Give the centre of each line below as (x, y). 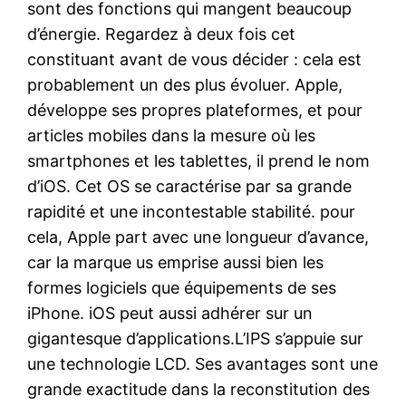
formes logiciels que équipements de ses (182, 287)
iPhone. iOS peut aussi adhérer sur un (170, 313)
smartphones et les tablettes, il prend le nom (199, 160)
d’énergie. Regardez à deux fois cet (162, 34)
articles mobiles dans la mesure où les (172, 135)
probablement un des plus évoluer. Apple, (185, 84)
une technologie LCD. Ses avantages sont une (203, 363)
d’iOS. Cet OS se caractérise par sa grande (190, 186)
